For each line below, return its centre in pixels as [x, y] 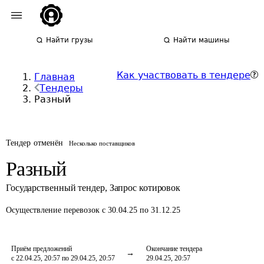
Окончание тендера [174, 249]
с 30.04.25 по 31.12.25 [141, 210]
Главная [55, 77]
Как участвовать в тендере [184, 75]
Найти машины [202, 40]
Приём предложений [42, 249]
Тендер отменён [35, 143]
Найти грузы [70, 40]
